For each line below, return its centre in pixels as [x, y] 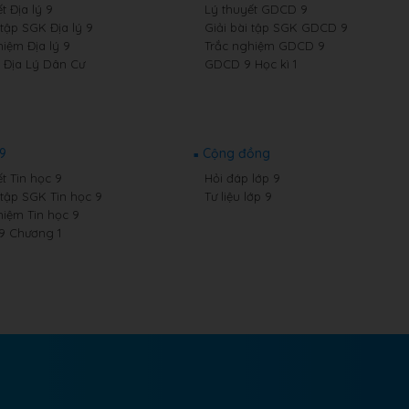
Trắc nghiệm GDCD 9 [264, 46]
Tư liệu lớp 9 [238, 196]
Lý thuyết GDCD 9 [256, 9]
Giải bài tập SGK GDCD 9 [276, 27]
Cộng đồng [236, 153]
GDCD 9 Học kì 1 [250, 64]
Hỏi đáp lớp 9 [242, 178]
